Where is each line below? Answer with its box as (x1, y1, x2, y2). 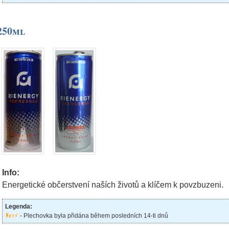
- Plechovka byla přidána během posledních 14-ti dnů (18, 212, 168, 219)
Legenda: (5, 203, 32, 210)
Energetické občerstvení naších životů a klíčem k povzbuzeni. (2, 180, 223, 189)
